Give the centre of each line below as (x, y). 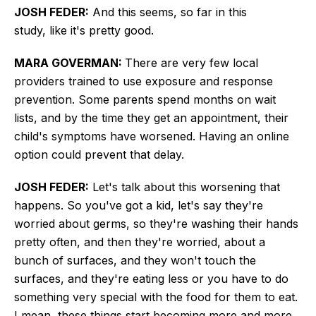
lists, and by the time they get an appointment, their (151, 117)
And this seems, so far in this (168, 12)
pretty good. (121, 30)
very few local (218, 62)
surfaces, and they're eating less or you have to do (151, 278)
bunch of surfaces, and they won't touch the (135, 260)
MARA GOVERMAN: (69, 62)
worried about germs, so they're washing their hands (156, 223)
